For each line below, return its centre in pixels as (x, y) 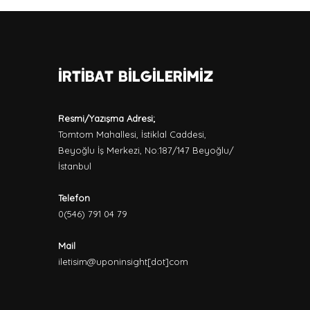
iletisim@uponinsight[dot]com (123, 262)
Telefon (74, 198)
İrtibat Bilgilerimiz (135, 76)
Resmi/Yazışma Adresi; (106, 119)
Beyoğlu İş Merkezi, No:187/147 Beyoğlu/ (146, 151)
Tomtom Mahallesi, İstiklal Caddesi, (132, 135)
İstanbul (74, 166)
